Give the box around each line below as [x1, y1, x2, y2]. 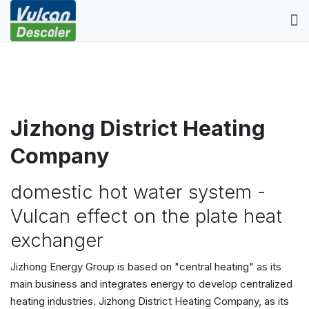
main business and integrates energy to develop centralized [10, 277, 292, 290]
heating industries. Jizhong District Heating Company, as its [10, 294, 289, 308]
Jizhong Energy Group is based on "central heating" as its [10, 259, 281, 273]
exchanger [10, 229, 103, 252]
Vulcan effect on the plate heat [10, 205, 282, 228]
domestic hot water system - [10, 181, 266, 203]
